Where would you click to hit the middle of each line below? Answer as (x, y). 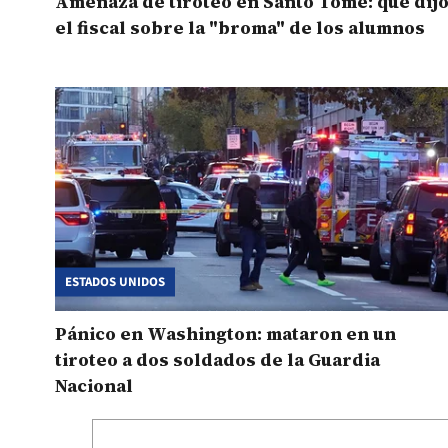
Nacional (94, 385)
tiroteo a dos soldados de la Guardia (217, 359)
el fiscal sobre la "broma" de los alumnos (240, 28)
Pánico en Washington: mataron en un (225, 333)
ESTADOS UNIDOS (115, 281)
